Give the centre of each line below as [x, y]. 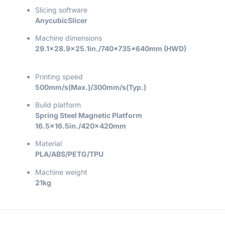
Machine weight [61, 172]
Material [48, 144]
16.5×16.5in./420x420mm [81, 126]
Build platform [58, 105]
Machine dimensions [69, 38]
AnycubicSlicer [61, 20]
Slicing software [61, 10]
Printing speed [59, 76]
